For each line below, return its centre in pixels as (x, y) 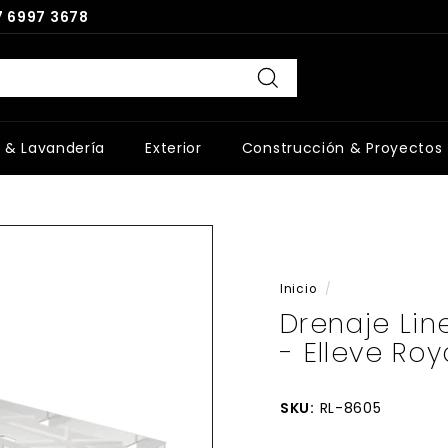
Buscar (294, 102)
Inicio (298, 289)
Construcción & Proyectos (342, 148)
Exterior (173, 148)
